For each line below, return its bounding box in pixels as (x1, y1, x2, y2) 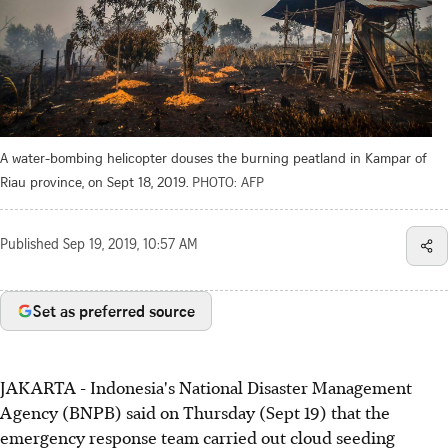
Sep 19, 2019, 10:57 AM (63, 238, 198, 253)
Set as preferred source (33, 299, 195, 322)
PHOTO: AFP (192, 171, 264, 191)
